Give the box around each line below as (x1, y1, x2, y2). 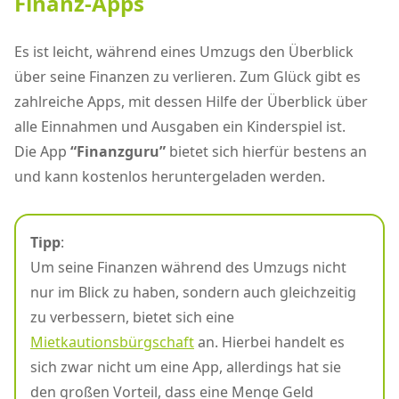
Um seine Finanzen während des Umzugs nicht (30, 257, 346, 278)
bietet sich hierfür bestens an (166, 142, 367, 162)
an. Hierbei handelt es (194, 332, 345, 353)
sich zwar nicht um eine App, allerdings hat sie (30, 357, 341, 378)
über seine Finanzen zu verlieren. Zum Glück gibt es (14, 67, 361, 87)
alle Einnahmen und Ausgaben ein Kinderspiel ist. (14, 117, 346, 137)
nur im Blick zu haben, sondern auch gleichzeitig (30, 282, 356, 303)
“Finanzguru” (70, 142, 166, 162)
